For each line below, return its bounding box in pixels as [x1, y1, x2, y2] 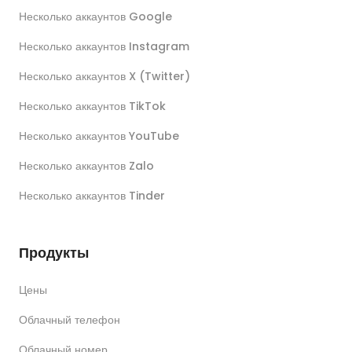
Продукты [19, 243, 89, 263]
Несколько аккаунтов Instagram [19, 38, 189, 55]
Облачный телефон [19, 312, 120, 328]
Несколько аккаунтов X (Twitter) [19, 68, 190, 85]
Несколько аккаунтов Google [19, 9, 172, 25]
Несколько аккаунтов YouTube [19, 128, 179, 145]
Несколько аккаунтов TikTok [19, 98, 166, 115]
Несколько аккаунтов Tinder [19, 188, 165, 204]
